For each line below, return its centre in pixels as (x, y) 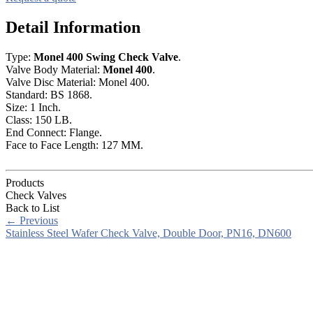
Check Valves (36, 195)
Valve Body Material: (54, 69)
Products (25, 182)
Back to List (32, 208)
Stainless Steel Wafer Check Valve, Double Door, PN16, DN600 (148, 233)
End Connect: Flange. (54, 132)
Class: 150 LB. (39, 119)
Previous (37, 220)
